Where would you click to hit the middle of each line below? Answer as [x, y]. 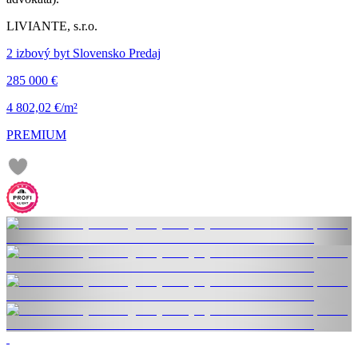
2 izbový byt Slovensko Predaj [84, 53]
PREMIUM [36, 134]
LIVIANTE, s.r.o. [52, 26]
